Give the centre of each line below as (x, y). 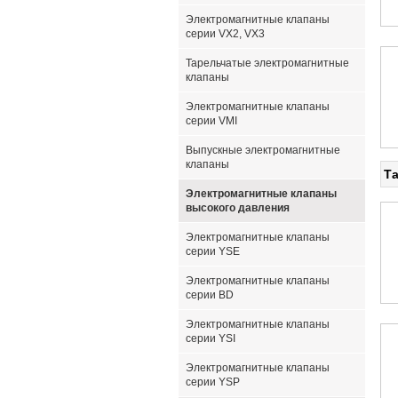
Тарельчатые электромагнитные (267, 63)
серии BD (210, 295)
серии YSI (211, 338)
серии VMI (211, 121)
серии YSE (213, 251)
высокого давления (238, 208)
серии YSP (213, 382)
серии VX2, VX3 (225, 34)
